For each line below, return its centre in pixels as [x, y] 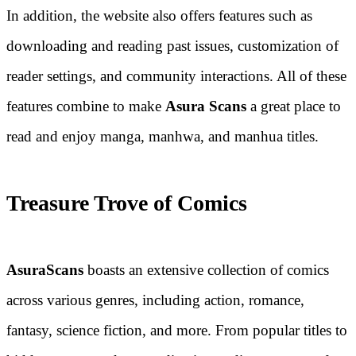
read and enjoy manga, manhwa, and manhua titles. [163, 136]
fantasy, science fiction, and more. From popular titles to [177, 331]
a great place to [294, 106]
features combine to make [86, 106]
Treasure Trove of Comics [127, 203]
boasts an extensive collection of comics [206, 270]
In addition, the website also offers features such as [159, 15]
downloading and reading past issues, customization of [172, 45]
